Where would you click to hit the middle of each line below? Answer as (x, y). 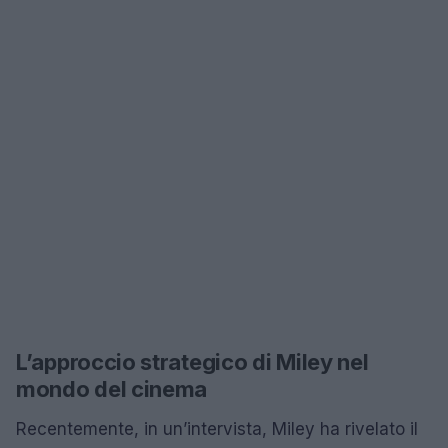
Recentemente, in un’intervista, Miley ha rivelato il (217, 429)
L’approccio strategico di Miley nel (192, 362)
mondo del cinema (112, 389)
